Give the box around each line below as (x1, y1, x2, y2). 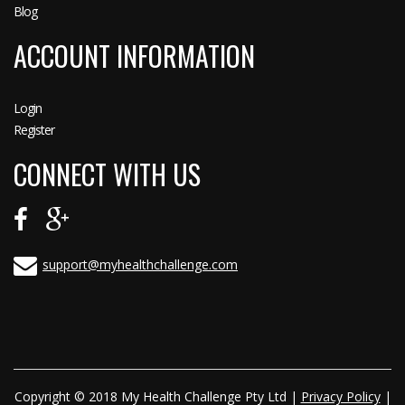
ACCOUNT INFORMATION (14, 34, 255, 76)
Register (14, 120, 54, 138)
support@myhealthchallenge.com (42, 255, 238, 273)
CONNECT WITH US (14, 153, 201, 194)
